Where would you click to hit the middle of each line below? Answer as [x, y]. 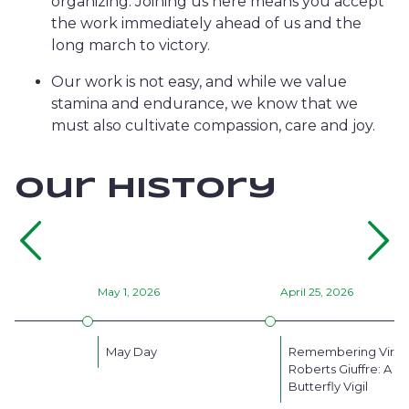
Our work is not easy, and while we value [199, 82]
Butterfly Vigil [328, 386]
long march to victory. [132, 45]
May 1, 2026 [129, 292]
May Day [131, 351]
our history [146, 189]
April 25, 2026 [317, 292]
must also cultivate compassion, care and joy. [215, 126]
